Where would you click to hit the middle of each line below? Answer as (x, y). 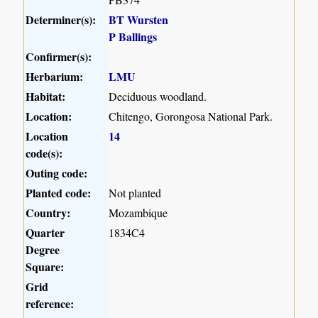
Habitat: (46, 97)
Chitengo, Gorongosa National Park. (191, 116)
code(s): (44, 153)
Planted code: (59, 193)
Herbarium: (55, 77)
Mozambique (138, 213)
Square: (45, 267)
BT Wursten (139, 20)
